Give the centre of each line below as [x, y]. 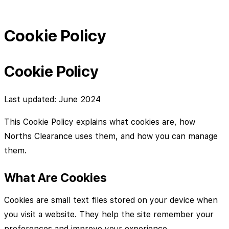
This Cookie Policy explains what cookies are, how [100, 122]
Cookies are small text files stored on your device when [111, 200]
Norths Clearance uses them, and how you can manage [111, 136]
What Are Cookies [55, 178]
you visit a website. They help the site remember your [109, 215]
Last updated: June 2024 [52, 100]
